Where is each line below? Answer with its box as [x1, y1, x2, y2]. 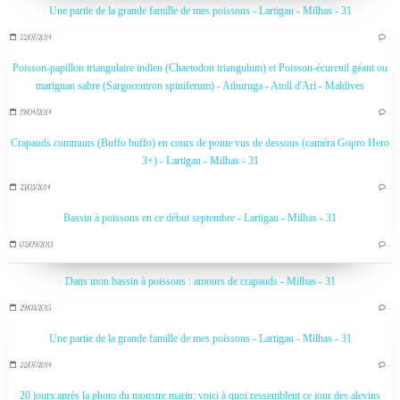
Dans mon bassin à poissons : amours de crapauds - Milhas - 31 [64, 274, 336, 287]
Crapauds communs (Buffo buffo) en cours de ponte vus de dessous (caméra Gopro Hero [11, 136, 389, 149]
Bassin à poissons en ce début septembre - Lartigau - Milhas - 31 [63, 211, 337, 224]
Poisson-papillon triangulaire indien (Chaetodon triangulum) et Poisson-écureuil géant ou [12, 61, 387, 74]
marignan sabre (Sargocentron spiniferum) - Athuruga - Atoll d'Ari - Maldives [36, 79, 364, 92]
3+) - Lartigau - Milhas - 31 [141, 154, 259, 167]
